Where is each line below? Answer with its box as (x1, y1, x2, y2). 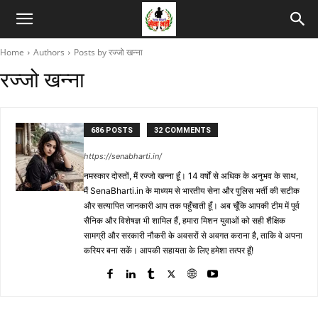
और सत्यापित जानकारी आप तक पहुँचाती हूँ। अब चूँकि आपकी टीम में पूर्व (84, 200, 300, 211)
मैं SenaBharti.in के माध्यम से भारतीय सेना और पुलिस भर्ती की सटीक (84, 185, 300, 196)
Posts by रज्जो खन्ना (74, 46, 143, 58)
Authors (33, 46, 65, 58)
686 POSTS (91, 126, 133, 135)
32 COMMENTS (154, 126, 211, 135)
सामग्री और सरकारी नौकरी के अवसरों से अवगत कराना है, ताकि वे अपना (84, 230, 302, 241)
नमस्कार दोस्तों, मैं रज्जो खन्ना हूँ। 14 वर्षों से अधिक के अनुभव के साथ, (84, 170, 298, 181)
